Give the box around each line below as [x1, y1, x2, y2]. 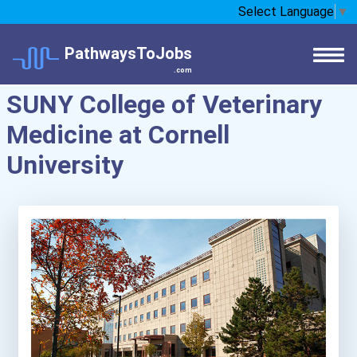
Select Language [238, 4, 334, 20]
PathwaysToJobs [65, 44, 192, 63]
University [6, 150, 124, 180]
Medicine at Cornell [6, 120, 229, 150]
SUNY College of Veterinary [6, 89, 322, 120]
